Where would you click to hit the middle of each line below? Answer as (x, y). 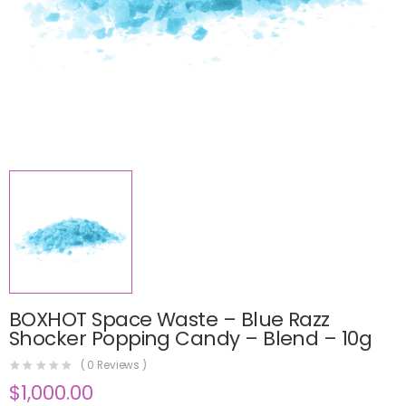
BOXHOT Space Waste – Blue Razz (169, 319)
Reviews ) (121, 366)
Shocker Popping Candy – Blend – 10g (191, 338)
